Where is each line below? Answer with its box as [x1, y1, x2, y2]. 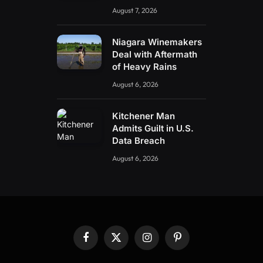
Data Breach [112, 134, 166, 146]
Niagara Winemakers [112, 36, 203, 48]
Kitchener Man [112, 110, 176, 122]
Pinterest [176, 237, 209, 247]
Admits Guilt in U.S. [112, 122, 194, 134]
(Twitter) [115, 248, 146, 258]
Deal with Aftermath [112, 48, 198, 60]
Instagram [146, 237, 181, 247]
